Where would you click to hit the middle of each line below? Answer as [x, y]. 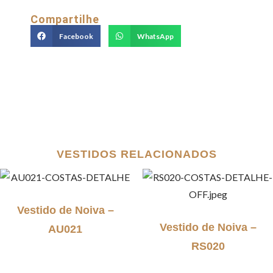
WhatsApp [155, 36]
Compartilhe [65, 19]
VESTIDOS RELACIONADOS [136, 154]
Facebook [76, 36]
